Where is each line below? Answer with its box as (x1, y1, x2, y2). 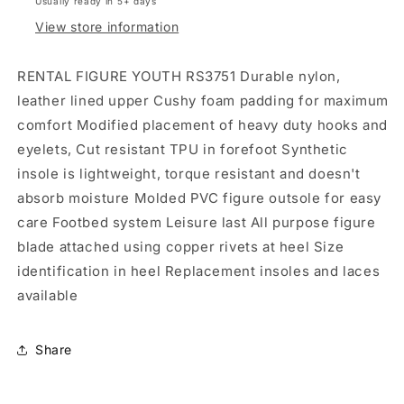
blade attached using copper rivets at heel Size (17, 237, 344, 255)
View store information (35, 18, 179, 34)
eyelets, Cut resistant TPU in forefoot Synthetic (17, 140, 348, 158)
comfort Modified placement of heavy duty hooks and (17, 115, 389, 133)
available (17, 286, 78, 304)
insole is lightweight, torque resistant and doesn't (17, 164, 361, 182)
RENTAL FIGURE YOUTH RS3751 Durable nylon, (17, 67, 341, 85)
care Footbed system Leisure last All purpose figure (17, 213, 376, 231)
